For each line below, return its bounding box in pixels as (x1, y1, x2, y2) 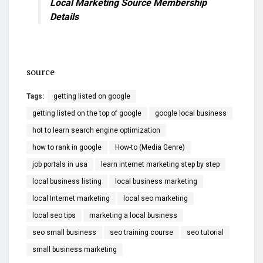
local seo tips (32, 211, 76, 220)
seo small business (32, 228, 96, 237)
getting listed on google (53, 92, 130, 100)
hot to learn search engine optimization (32, 126, 160, 134)
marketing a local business (89, 211, 177, 220)
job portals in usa (32, 160, 87, 168)
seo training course (110, 228, 173, 237)
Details (50, 11, 79, 22)
